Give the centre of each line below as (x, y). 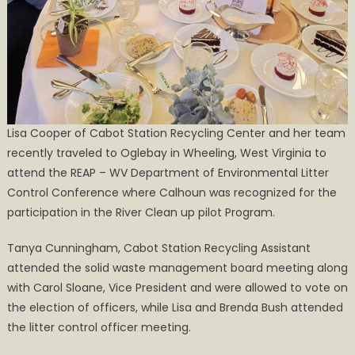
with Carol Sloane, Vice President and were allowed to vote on (177, 288)
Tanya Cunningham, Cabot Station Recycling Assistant (158, 248)
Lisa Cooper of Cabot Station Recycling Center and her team (176, 134)
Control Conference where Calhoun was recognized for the (172, 193)
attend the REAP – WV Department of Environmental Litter (168, 173)
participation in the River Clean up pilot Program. (141, 213)
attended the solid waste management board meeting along (177, 268)
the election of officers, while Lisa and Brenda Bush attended (175, 308)
